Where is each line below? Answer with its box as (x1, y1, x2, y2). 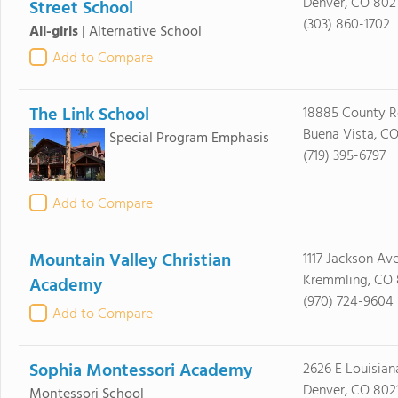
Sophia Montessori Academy (28, 357, 252, 386)
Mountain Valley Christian (28, 247, 231, 275)
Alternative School (88, 20, 202, 44)
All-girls (28, 20, 78, 44)
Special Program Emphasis (108, 127, 269, 150)
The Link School (28, 101, 149, 130)
